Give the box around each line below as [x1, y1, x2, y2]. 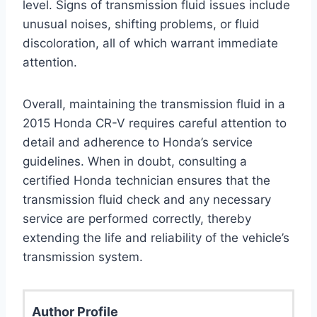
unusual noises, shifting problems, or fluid [23, 16, 260, 31]
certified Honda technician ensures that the [23, 173, 270, 188]
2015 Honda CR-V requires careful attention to [23, 115, 287, 130]
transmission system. [23, 249, 143, 264]
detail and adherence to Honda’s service [23, 134, 253, 149]
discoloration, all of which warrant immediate [23, 35, 278, 50]
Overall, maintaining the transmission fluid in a [23, 96, 285, 111]
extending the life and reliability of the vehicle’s [23, 230, 289, 245]
